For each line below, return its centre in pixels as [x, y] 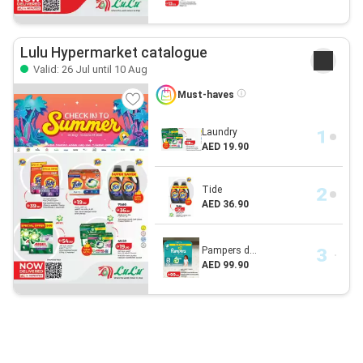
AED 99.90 [225, 265]
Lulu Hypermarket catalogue [114, 53]
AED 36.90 [225, 205]
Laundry [219, 132]
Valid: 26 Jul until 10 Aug [89, 70]
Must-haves [207, 95]
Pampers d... [229, 251]
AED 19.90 [225, 147]
